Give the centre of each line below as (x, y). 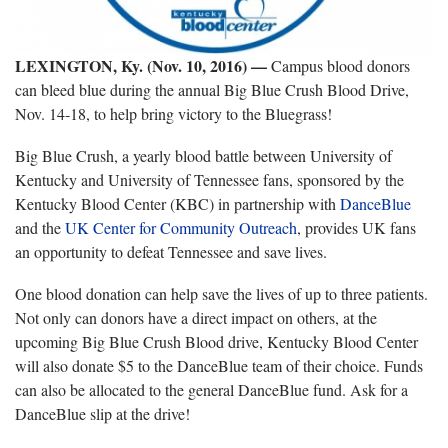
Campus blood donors (338, 65)
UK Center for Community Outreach (181, 227)
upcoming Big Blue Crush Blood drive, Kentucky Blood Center (216, 341)
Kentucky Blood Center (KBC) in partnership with (177, 203)
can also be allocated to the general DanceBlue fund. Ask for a (211, 389)
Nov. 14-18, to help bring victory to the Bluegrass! (173, 113)
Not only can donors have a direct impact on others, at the (196, 317)
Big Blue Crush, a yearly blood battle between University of (203, 155)
